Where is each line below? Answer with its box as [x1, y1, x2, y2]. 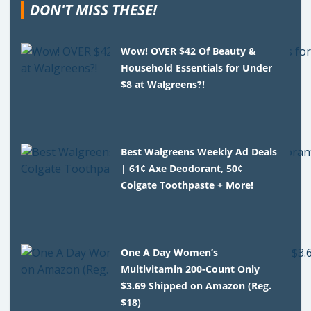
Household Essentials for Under [121, 60, 273, 74]
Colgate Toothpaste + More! [121, 178, 254, 192]
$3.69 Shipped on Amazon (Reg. [121, 278, 272, 292]
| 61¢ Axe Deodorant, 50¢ [121, 161, 244, 175]
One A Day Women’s [121, 245, 219, 259]
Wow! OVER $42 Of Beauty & [121, 44, 257, 58]
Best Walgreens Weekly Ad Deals [121, 144, 278, 158]
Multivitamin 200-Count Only [121, 262, 260, 276]
